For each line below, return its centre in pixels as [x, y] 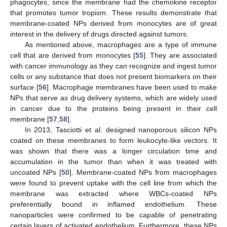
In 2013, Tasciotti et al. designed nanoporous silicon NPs [121, 129]
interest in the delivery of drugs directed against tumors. [99, 34]
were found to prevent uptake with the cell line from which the [113, 183]
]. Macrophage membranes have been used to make [131, 87]
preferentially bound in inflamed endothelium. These [113, 204]
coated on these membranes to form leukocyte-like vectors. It [113, 140]
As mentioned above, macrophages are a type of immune [121, 44]
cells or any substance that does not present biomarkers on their [113, 76]
